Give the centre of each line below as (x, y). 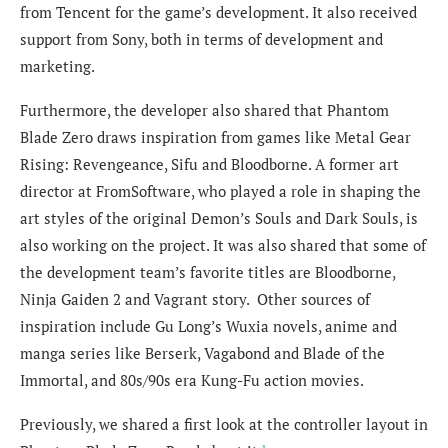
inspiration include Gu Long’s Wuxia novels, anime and (208, 326)
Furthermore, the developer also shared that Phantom (204, 110)
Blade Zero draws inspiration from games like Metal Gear (215, 137)
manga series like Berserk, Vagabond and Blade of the (202, 353)
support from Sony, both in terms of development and (201, 39)
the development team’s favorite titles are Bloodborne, (207, 272)
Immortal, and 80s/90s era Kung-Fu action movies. (192, 380)
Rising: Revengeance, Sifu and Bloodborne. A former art (209, 164)
